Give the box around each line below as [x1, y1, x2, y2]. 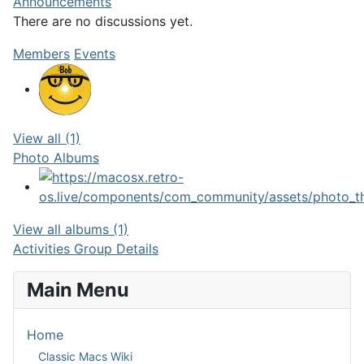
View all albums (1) [13, 221, 128, 238]
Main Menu [27, 278, 129, 302]
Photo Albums [13, 149, 99, 167]
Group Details [74, 240, 158, 258]
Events [74, 45, 115, 63]
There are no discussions [13, 13, 170, 30]
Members [13, 45, 70, 63]
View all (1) [13, 130, 80, 147]
